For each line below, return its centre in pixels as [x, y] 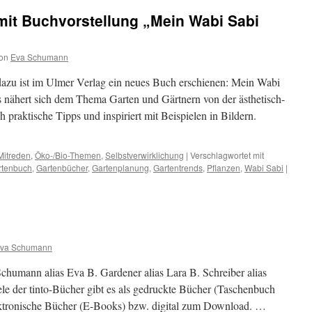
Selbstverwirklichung [145, 155]
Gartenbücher [62, 167]
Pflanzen [224, 167]
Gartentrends [178, 167]
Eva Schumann [39, 57]
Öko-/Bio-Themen [68, 155]
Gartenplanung [120, 167]
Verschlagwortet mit [227, 155]
